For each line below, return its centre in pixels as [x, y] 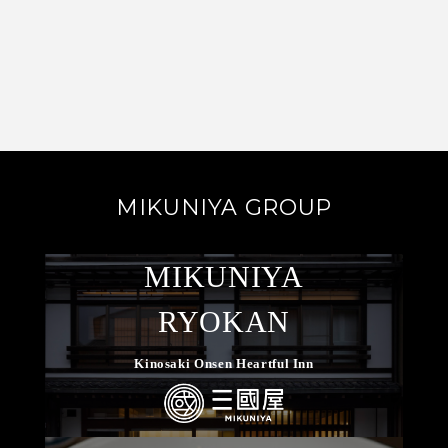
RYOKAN [224, 321]
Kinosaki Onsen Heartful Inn [224, 363]
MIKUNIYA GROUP [224, 207]
